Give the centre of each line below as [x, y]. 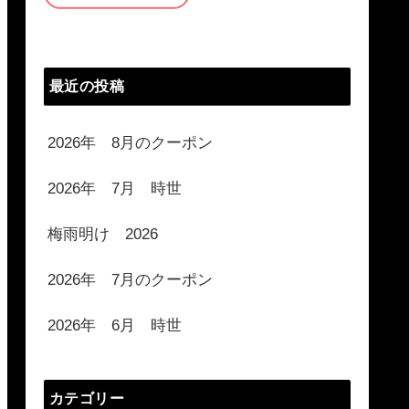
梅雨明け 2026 [103, 234]
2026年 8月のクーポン [130, 142]
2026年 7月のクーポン [130, 279]
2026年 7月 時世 [115, 188]
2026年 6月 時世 [115, 325]
